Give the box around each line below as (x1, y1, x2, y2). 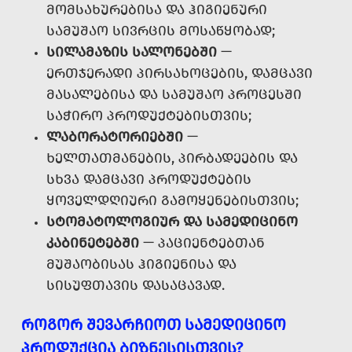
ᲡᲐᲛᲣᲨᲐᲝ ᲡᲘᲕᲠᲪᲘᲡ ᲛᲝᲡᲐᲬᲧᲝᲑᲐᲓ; (46, 22, 275, 40)
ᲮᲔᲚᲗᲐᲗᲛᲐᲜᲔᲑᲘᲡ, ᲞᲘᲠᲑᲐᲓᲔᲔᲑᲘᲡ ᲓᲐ (46, 149, 298, 167)
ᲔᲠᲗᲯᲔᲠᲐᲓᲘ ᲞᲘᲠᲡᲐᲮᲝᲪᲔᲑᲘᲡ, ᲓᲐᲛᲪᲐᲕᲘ (46, 64, 313, 82)
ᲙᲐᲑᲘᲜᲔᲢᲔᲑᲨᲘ (46, 234, 139, 252)
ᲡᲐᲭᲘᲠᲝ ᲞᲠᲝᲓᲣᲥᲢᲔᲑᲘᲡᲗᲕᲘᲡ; (46, 107, 251, 125)
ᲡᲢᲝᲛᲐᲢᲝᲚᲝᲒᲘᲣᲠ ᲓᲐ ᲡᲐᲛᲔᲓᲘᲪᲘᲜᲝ (46, 213, 298, 231)
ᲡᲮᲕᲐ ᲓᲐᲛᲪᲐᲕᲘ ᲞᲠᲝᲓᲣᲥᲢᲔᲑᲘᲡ (46, 170, 251, 189)
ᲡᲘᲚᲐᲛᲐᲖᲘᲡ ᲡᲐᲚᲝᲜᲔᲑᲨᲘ (46, 43, 217, 61)
